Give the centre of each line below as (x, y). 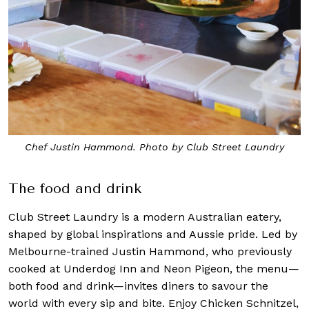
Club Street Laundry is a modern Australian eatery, (145, 217)
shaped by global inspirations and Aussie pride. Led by (153, 235)
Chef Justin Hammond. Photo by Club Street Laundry (154, 147)
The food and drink (75, 189)
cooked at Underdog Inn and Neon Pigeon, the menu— (154, 269)
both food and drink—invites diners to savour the (138, 286)
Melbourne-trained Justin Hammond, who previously (150, 252)
